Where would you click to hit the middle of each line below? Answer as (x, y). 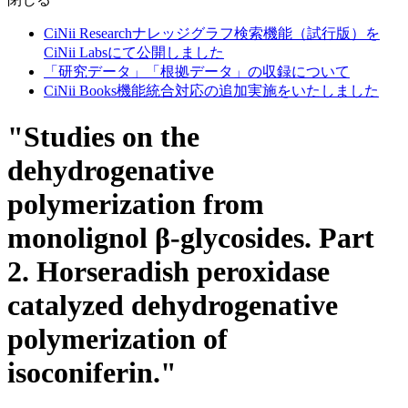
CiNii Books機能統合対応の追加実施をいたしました (211, 91)
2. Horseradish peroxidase (168, 272)
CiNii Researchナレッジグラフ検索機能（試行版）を (212, 33)
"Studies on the (103, 137)
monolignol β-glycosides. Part (191, 238)
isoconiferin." (92, 373)
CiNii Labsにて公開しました (134, 52)
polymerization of (117, 339)
